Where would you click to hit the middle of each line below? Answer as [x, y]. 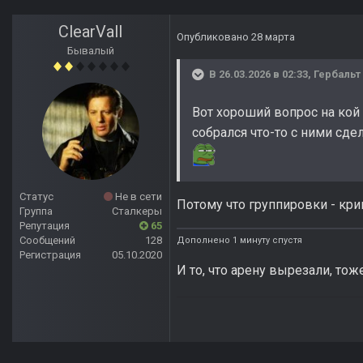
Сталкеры [137, 211]
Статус [36, 197]
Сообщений [47, 241]
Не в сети [137, 197]
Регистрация [50, 255]
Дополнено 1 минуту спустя [239, 240]
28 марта [273, 37]
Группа [36, 211]
